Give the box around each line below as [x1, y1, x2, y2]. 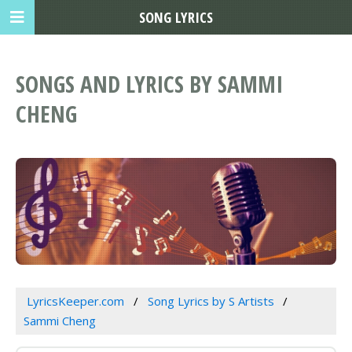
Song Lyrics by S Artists [147, 293, 274, 310]
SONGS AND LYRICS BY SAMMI [16, 68, 283, 100]
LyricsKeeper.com [26, 293, 124, 310]
